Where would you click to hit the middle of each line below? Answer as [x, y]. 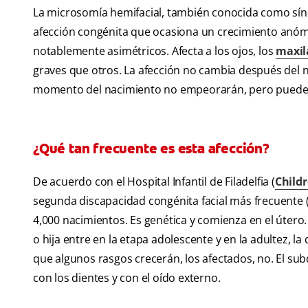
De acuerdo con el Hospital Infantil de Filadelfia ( [154, 182]
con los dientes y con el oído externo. [127, 278]
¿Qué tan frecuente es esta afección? [151, 149]
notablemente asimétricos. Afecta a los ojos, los [155, 51]
